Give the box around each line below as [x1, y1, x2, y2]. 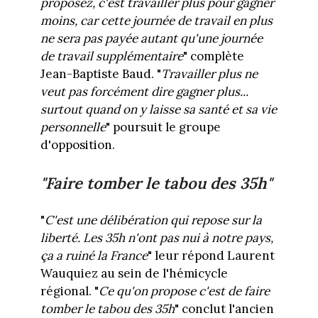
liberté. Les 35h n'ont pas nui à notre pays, [40, 229, 273, 246]
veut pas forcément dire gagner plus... [40, 84, 248, 100]
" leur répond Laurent [147, 247, 275, 263]
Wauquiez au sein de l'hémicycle [40, 265, 228, 281]
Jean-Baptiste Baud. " [40, 66, 161, 82]
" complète [182, 48, 244, 65]
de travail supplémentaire [40, 48, 183, 65]
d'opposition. [40, 137, 115, 153]
